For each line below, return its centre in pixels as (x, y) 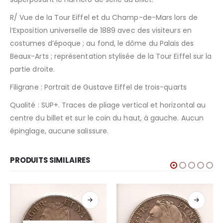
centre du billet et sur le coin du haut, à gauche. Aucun (107, 118)
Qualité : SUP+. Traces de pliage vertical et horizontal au (108, 105)
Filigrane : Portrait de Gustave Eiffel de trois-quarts (98, 87)
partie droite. (32, 69)
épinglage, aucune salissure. (59, 131)
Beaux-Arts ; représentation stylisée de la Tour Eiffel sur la (111, 56)
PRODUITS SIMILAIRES (50, 160)
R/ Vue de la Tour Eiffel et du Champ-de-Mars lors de (104, 18)
